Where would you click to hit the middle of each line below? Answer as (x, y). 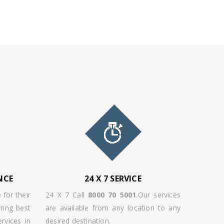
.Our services (158, 195)
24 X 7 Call (67, 195)
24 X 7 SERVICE (113, 178)
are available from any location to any (113, 208)
